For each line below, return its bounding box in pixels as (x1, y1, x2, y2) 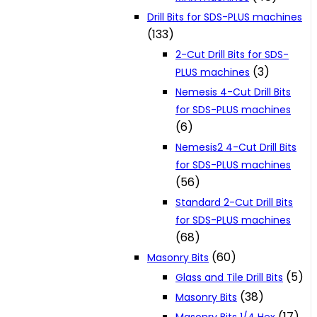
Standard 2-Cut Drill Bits (175, 195, 293, 210)
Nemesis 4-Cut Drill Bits (175, 85, 291, 100)
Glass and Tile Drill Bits (175, 270, 283, 285)
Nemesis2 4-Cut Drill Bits (175, 140, 296, 155)
